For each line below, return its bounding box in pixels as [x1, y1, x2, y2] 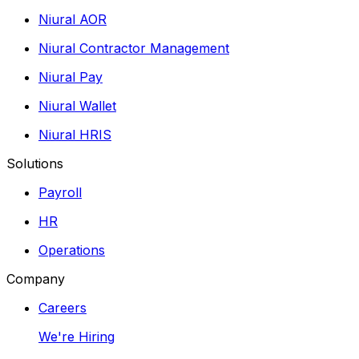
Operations [38, 241, 105, 258]
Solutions [6, 155, 63, 171]
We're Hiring [38, 328, 115, 345]
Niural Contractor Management [38, 39, 229, 56]
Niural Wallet [38, 97, 116, 114]
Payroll [38, 184, 82, 200]
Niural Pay [38, 68, 103, 85]
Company [6, 270, 65, 287]
